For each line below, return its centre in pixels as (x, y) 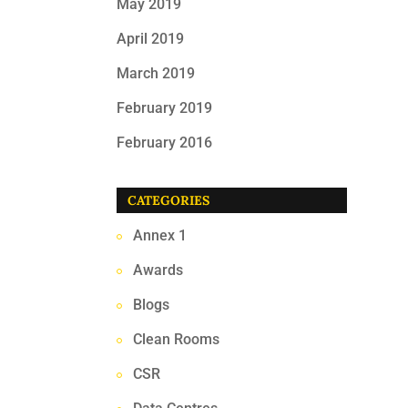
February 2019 (165, 108)
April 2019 (151, 39)
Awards (158, 270)
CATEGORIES (169, 200)
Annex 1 (160, 235)
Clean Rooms (177, 339)
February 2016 (165, 143)
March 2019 (156, 73)
